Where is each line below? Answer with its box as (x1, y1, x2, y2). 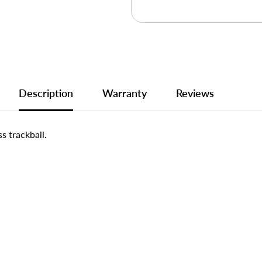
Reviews (176, 87, 214, 100)
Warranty (102, 87, 147, 100)
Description (19, 87, 73, 100)
